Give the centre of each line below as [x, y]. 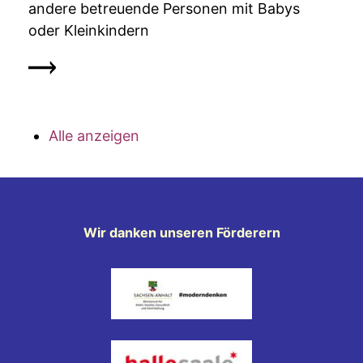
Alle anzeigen [94, 136]
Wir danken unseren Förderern [181, 233]
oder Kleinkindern [89, 31]
